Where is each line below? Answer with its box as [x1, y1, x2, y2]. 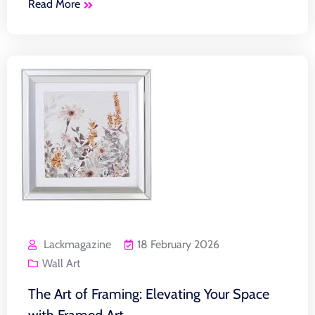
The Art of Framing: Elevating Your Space [28, 285, 269, 302]
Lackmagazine [44, 237, 111, 251]
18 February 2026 [137, 237, 219, 251]
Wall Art [42, 256, 80, 270]
